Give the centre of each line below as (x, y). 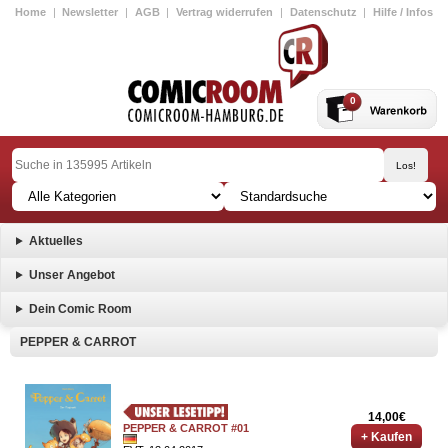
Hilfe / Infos (402, 12)
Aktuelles (55, 241)
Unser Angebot (71, 275)
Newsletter (90, 12)
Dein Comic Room (80, 309)
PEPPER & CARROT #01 (186, 428)
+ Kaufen (386, 437)
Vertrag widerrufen (225, 12)
